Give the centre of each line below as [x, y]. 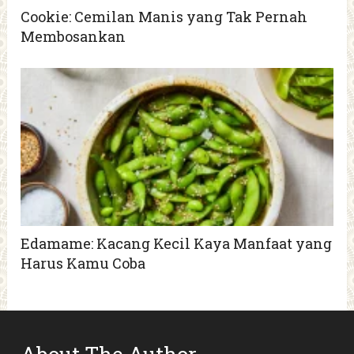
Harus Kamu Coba [83, 264]
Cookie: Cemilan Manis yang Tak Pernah [164, 17]
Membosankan [73, 37]
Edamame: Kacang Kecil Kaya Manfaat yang [177, 244]
